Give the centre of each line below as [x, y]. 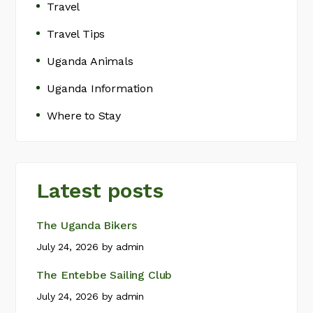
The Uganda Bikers [87, 225]
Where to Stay [84, 116]
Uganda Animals [90, 61]
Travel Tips [76, 34]
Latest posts [100, 190]
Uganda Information [100, 88]
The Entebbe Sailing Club [104, 275]
